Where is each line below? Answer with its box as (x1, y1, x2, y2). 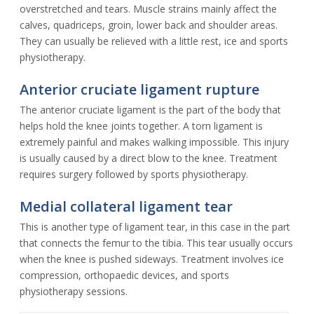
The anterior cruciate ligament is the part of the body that (20, 102, 281, 116)
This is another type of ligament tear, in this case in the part (20, 219, 290, 233)
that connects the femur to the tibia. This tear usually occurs (20, 235, 293, 250)
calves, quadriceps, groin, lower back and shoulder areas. (20, 18, 278, 32)
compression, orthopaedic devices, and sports (20, 268, 229, 282)
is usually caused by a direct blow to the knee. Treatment (20, 151, 278, 165)
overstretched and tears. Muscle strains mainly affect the (20, 1, 277, 15)
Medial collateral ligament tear (20, 196, 233, 216)
